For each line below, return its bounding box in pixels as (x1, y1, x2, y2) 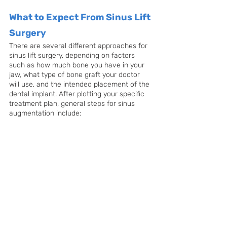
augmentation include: (9, 109, 81, 118)
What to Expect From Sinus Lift (9, 12, 153, 23)
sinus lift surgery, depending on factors (9, 51, 137, 60)
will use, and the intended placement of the (9, 80, 152, 89)
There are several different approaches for (9, 42, 149, 51)
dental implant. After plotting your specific (9, 90, 146, 99)
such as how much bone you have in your (9, 61, 146, 70)
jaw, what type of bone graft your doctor (9, 70, 142, 80)
